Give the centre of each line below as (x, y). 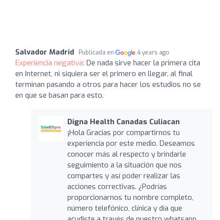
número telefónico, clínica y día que (124, 208)
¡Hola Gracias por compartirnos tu (123, 132)
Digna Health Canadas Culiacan (123, 122)
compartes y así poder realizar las (124, 176)
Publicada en (97, 52)
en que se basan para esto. (59, 95)
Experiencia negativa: (51, 63)
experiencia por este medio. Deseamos (131, 143)
